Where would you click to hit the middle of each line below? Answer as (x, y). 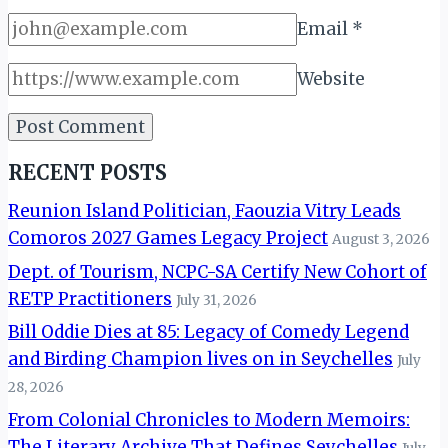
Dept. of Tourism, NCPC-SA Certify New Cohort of (217, 271)
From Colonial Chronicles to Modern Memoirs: (209, 420)
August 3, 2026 (381, 239)
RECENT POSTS (87, 172)
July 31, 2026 (216, 300)
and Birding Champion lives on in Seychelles (200, 359)
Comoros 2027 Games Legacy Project (168, 237)
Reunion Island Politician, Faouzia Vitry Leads (204, 210)
